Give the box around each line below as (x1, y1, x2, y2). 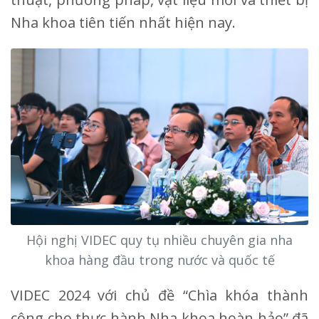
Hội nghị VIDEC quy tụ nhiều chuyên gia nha (26, 231, 293, 249)
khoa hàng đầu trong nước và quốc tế (44, 251, 275, 269)
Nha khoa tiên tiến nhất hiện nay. (11, 12, 236, 32)
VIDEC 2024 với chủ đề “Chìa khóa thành (11, 286, 308, 305)
